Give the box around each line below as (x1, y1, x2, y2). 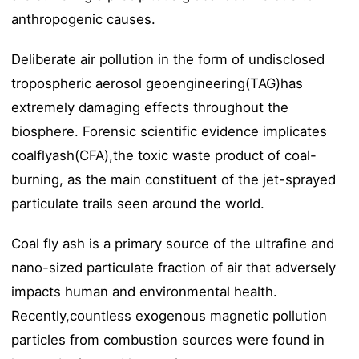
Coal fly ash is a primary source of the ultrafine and (11, 236, 335, 252)
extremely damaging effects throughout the (11, 99, 289, 116)
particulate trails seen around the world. (11, 196, 265, 212)
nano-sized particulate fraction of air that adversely (11, 260, 337, 276)
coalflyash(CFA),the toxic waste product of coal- (11, 147, 317, 164)
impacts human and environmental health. (11, 284, 278, 301)
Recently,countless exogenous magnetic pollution (11, 308, 328, 325)
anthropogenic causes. (11, 11, 156, 28)
